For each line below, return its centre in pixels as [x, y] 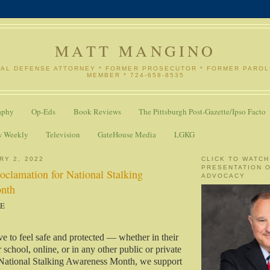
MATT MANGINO [136, 51]
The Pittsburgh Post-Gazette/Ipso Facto [202, 112]
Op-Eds [44, 112]
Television [63, 134]
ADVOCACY [224, 175]
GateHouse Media [127, 134]
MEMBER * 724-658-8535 [136, 75]
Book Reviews [97, 112]
